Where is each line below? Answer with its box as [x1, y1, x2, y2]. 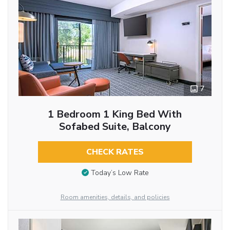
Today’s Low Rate [90, 168, 149, 178]
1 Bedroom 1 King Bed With [48, 107, 182, 121]
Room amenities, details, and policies [60, 193, 170, 201]
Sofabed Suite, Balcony [59, 119, 171, 133]
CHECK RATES [86, 146, 144, 158]
